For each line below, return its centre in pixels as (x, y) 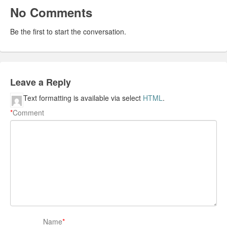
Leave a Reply (41, 82)
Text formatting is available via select (83, 98)
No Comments (51, 12)
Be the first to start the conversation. (68, 32)
